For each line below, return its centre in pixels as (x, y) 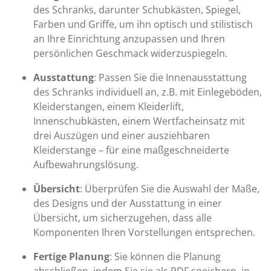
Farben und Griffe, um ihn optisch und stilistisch (143, 24)
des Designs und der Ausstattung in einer (128, 203)
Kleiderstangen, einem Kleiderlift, (109, 106)
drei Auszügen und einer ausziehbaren (122, 135)
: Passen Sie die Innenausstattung (170, 77)
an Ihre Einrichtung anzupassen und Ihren (129, 39)
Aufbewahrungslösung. (86, 165)
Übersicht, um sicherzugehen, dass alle (122, 218)
